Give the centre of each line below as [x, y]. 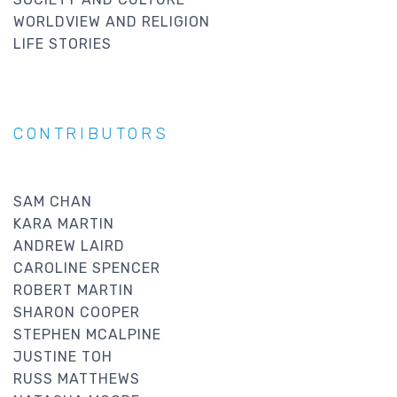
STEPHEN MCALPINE [87, 334]
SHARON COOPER [77, 312]
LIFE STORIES [62, 43]
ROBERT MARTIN [74, 290]
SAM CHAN [53, 201]
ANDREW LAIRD [69, 245]
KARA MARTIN [64, 223]
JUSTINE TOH [63, 356]
